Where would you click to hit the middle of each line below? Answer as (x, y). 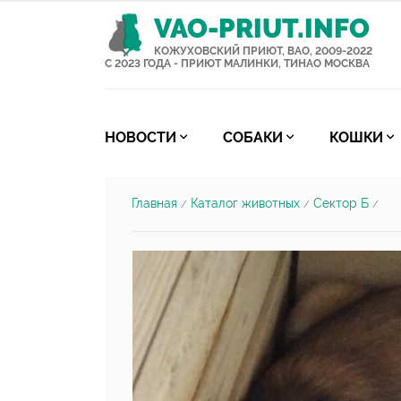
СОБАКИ (253, 137)
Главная (154, 203)
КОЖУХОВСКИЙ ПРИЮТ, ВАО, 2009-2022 (263, 51)
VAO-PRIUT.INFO (262, 28)
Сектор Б (341, 203)
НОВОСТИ (141, 137)
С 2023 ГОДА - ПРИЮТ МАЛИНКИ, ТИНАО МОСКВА (237, 64)
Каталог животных (245, 203)
